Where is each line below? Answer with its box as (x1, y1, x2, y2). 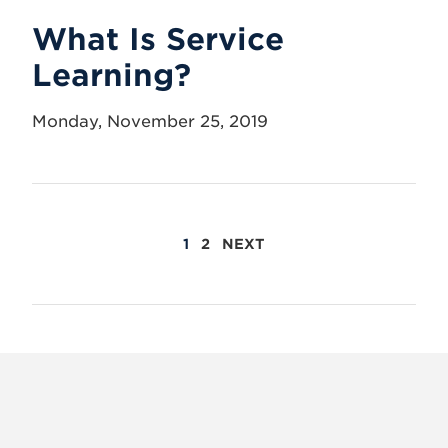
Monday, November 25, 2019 (32, 112, 268, 131)
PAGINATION (31, 264, 240, 300)
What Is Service (32, 21, 284, 57)
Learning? (32, 57, 191, 93)
